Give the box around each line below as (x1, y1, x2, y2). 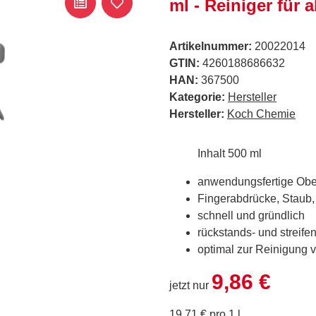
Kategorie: (169, 91, 228, 103)
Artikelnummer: (169, 40, 255, 52)
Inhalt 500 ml (169, 147, 262, 159)
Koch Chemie (227, 108, 296, 120)
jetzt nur (169, 279, 212, 291)
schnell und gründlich (197, 209, 305, 221)
